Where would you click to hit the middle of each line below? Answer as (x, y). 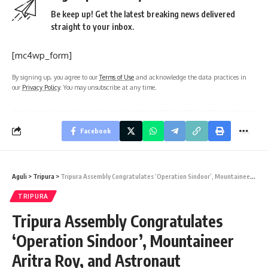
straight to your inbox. (92, 26)
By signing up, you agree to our (56, 77)
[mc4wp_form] (42, 55)
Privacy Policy (41, 87)
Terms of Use (117, 77)
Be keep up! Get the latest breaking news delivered (143, 14)
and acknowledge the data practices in (190, 77)
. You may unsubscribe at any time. (108, 87)
